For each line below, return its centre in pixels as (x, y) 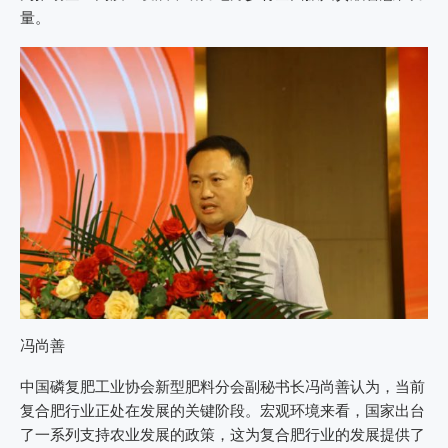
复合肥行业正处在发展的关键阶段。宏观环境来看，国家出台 (222, 411)
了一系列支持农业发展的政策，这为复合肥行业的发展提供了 (222, 435)
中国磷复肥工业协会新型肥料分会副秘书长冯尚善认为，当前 (222, 387)
